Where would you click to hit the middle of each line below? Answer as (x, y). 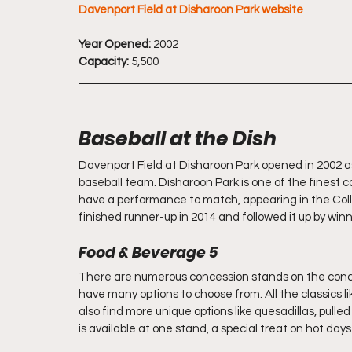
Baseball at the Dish (178, 139)
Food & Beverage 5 (148, 253)
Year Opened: (115, 44)
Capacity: (104, 62)
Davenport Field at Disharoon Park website (191, 10)
